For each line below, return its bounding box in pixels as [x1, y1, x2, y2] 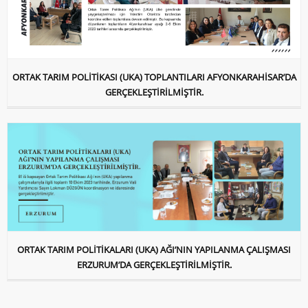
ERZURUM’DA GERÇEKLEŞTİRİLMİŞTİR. [76, 258, 232, 272]
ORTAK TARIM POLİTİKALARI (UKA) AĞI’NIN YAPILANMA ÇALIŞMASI [17, 243, 291, 256]
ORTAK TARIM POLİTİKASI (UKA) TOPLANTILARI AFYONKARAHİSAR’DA [12, 70, 296, 83]
